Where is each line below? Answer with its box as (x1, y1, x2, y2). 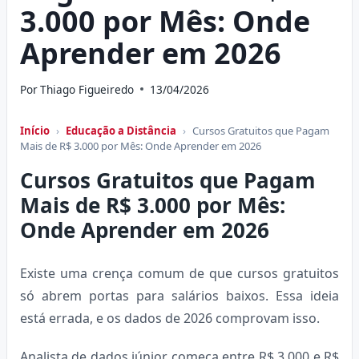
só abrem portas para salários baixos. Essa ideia (20, 286, 339, 305)
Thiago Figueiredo (40, 81, 135, 97)
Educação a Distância (66, 123, 176, 138)
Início (20, 123, 50, 138)
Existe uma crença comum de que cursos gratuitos (20, 264, 339, 282)
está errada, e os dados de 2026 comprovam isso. (20, 309, 320, 327)
